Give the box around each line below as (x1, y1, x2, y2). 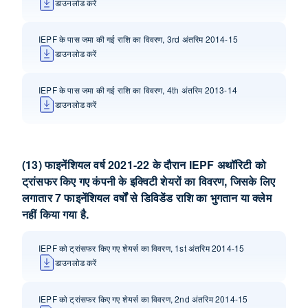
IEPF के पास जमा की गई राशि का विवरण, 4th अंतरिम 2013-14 (38, 84, 237, 96)
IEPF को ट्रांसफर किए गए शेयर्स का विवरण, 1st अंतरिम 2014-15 (38, 242, 245, 254)
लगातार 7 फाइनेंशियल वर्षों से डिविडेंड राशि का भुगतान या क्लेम (22, 190, 272, 206)
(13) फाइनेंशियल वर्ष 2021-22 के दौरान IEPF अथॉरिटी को (22, 157, 266, 173)
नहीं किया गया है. (22, 206, 89, 222)
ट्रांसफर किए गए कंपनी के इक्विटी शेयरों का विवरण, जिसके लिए (22, 173, 275, 189)
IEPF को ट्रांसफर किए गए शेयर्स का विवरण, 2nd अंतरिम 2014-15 (38, 293, 248, 305)
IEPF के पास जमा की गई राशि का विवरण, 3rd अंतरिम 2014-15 (38, 33, 238, 45)
